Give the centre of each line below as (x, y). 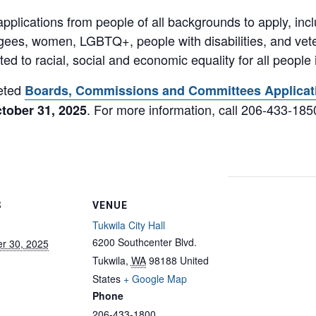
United (194, 260)
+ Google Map (155, 279)
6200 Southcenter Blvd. (144, 242)
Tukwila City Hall (128, 225)
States (106, 279)
